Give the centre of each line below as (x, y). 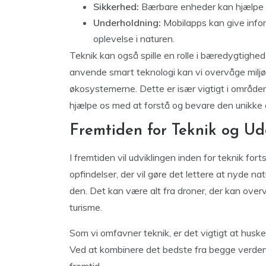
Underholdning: (127, 23)
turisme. (86, 208)
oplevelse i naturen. (134, 39)
